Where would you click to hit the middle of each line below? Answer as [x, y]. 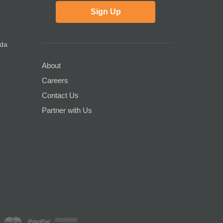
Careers [55, 80]
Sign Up [106, 11]
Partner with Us [67, 110]
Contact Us [60, 95]
